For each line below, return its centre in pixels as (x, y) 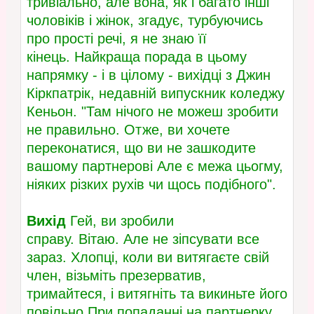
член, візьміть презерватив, (116, 276)
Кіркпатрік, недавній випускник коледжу (155, 94)
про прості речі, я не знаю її (116, 39)
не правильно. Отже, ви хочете (128, 130)
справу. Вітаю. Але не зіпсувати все (143, 239)
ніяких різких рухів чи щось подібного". (151, 185)
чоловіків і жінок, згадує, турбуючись (144, 21)
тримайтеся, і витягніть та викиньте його (157, 294)
